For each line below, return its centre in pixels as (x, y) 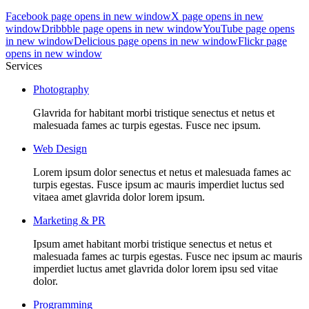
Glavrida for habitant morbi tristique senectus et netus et (154, 113)
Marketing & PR (69, 221)
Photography (61, 90)
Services (24, 66)
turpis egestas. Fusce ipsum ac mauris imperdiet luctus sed (159, 185)
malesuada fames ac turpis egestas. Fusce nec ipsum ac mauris (168, 257)
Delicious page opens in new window (156, 41)
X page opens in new (217, 17)
